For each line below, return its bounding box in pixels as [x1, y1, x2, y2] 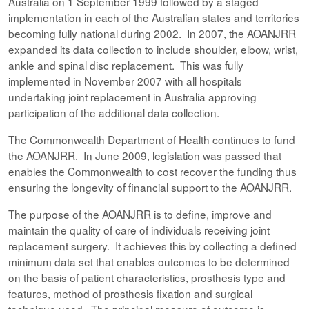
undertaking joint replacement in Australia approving [8, 89, 257, 104]
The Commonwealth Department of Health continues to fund [8, 132, 295, 147]
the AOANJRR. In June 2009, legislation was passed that [8, 148, 281, 163]
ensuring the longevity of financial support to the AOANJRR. [8, 179, 297, 195]
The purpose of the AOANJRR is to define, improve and [8, 206, 272, 221]
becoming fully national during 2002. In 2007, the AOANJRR [8, 26, 296, 41]
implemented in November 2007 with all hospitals [8, 73, 242, 88]
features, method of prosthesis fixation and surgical [8, 286, 252, 301]
